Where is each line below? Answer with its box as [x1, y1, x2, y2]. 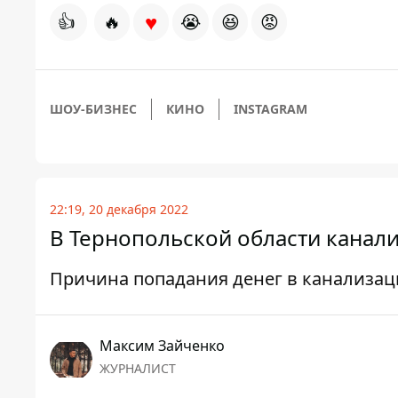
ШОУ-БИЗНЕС [50, 100, 137, 118]
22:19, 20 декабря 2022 [50, 201, 188, 219]
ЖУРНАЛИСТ [99, 360, 176, 378]
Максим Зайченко [99, 336, 225, 356]
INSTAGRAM [234, 100, 307, 118]
